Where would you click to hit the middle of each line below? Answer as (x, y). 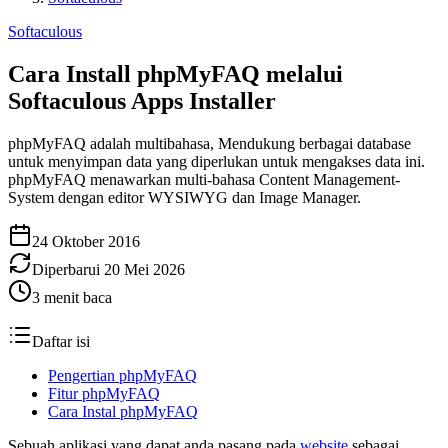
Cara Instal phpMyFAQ (123, 411)
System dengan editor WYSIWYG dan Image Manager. (184, 197)
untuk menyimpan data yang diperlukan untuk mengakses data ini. (216, 161)
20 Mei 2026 (144, 269)
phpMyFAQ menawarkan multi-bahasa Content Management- (204, 179)
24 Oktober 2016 (86, 241)
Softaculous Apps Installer (142, 100)
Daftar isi (61, 341)
